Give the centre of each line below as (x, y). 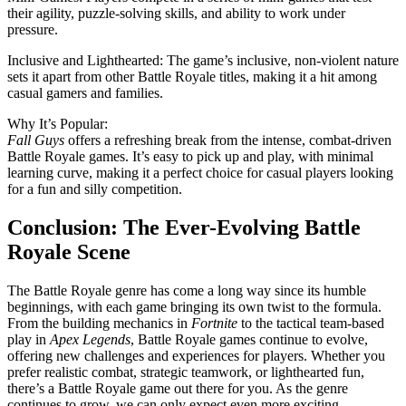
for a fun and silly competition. (95, 188)
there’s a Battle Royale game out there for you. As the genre (178, 388)
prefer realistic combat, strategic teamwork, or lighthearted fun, (186, 372)
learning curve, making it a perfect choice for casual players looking (200, 172)
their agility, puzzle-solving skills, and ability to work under (176, 13)
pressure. (33, 29)
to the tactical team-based (311, 323)
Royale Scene (69, 251)
